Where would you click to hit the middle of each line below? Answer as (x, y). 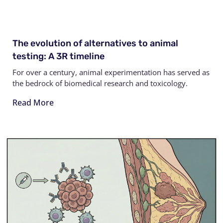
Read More (33, 103)
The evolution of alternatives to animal (95, 44)
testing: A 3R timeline (58, 56)
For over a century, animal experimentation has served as (111, 72)
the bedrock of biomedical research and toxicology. (100, 83)
